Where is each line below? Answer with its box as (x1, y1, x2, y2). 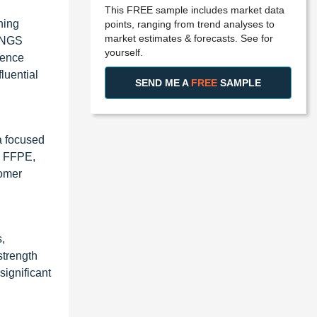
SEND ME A (135, 76, 191, 88)
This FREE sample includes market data (105, 4, 284, 16)
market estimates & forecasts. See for (105, 32, 273, 44)
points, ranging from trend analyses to (105, 18, 275, 30)
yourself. (105, 46, 143, 58)
